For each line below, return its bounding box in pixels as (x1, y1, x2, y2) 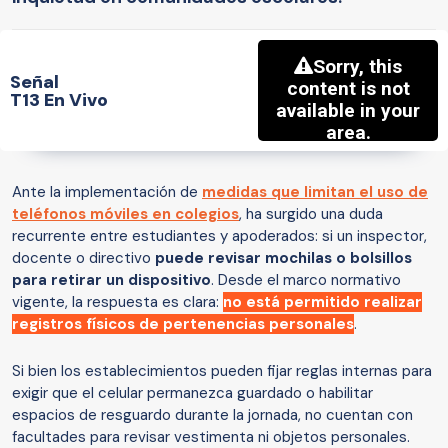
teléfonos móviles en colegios (12, 204, 239, 225)
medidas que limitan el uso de (202, 182, 428, 203)
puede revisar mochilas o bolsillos (155, 248, 412, 269)
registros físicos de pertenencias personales (12, 314, 354, 335)
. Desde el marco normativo (211, 270, 401, 291)
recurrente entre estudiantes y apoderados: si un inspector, (12, 226, 427, 247)
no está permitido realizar (223, 292, 422, 313)
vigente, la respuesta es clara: (12, 292, 223, 313)
